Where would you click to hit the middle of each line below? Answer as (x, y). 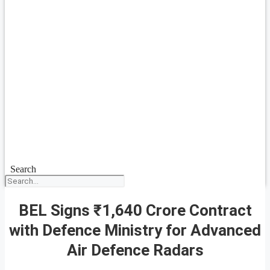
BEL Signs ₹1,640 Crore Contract (135, 210)
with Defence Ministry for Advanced (135, 230)
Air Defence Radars (135, 250)
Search (23, 169)
